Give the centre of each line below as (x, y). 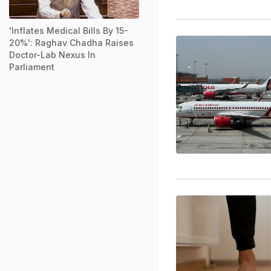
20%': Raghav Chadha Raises (71, 42)
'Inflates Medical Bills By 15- (69, 30)
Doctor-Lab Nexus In (52, 54)
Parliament (32, 67)
